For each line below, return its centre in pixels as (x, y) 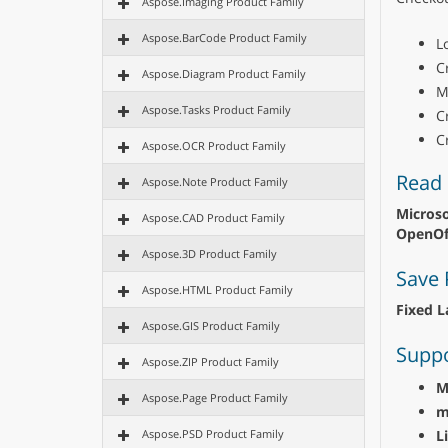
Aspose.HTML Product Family (217, 289)
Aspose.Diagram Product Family (224, 73)
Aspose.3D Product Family (209, 253)
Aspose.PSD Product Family (213, 433)
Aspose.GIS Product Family (211, 325)
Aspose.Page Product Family (215, 397)
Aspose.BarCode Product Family (224, 37)
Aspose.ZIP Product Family (210, 361)
